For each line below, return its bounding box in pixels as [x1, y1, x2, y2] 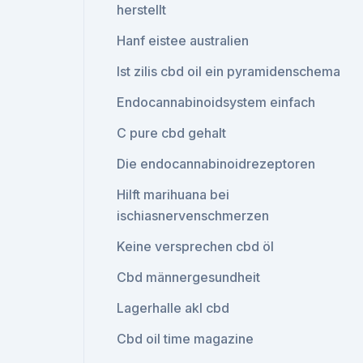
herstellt [117, 2, 167, 18]
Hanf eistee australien [117, 32, 250, 49]
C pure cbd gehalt [117, 125, 227, 141]
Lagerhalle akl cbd [117, 300, 230, 316]
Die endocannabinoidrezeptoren [117, 156, 316, 172]
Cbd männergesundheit [117, 269, 261, 285]
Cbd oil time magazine [117, 331, 254, 347]
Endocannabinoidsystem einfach [117, 94, 316, 110]
